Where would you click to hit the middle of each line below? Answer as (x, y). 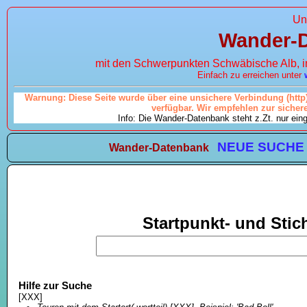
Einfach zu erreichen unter (250, 75)
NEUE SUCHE (261, 147)
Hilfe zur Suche (55, 285)
